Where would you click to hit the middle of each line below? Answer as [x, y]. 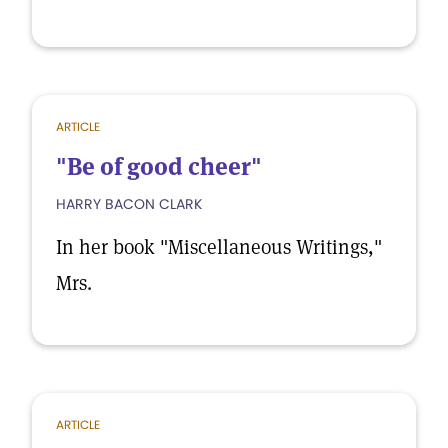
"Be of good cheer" [159, 166]
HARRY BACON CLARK [129, 204]
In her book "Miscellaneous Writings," [219, 247]
